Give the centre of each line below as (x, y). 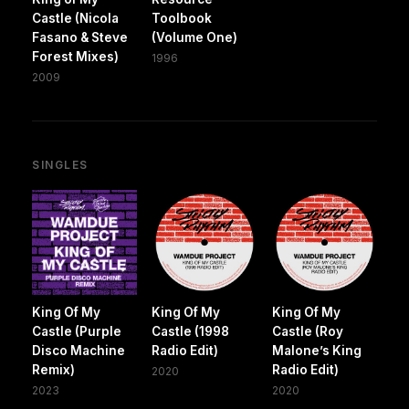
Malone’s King (316, 350)
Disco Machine (79, 350)
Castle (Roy (307, 331)
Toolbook (182, 18)
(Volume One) (195, 37)
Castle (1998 (191, 331)
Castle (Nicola (75, 18)
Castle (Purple (77, 331)
